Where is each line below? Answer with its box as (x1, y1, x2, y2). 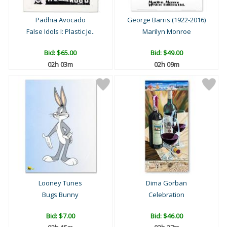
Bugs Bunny (42, 190, 79, 200)
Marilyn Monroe (142, 27, 191, 36)
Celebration (148, 190, 184, 200)
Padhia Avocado (35, 15, 86, 25)
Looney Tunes (39, 178, 83, 188)
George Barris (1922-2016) (127, 15, 206, 25)
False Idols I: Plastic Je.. (26, 27, 95, 36)
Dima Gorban (146, 178, 187, 188)
